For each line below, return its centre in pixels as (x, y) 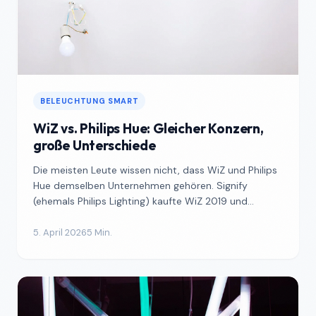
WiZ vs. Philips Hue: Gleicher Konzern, (148, 128)
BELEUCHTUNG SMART (90, 101)
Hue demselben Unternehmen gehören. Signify (140, 186)
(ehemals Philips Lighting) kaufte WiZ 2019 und (140, 201)
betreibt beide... (70, 217)
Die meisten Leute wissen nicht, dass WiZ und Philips (155, 170)
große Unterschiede (95, 145)
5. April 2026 (60, 232)
